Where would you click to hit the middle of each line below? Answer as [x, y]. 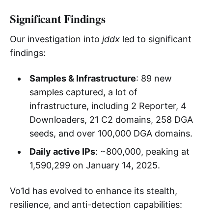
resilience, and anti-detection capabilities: [96, 204]
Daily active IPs [62, 151]
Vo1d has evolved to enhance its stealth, [94, 191]
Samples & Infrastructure [82, 78]
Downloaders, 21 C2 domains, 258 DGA [111, 119]
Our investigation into [56, 39]
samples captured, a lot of [83, 92]
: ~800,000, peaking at [142, 151]
